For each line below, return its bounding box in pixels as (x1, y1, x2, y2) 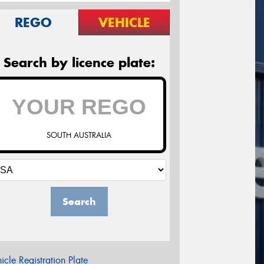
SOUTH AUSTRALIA (47, 130, 111, 141)
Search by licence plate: (3, 54, 155, 71)
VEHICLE (98, 14, 150, 31)
